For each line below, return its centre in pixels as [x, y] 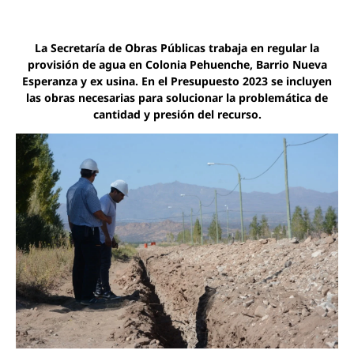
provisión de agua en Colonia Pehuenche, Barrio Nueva [177, 64]
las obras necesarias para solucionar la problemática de [177, 97]
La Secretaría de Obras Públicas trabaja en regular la [177, 47]
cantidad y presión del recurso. [177, 114]
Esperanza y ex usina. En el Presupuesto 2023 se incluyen [177, 81]
